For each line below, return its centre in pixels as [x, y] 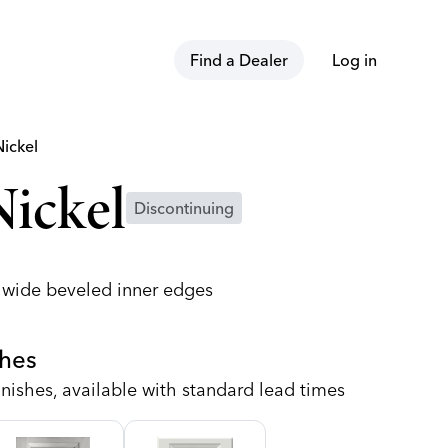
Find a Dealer [239, 60]
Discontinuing [184, 208]
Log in [354, 60]
